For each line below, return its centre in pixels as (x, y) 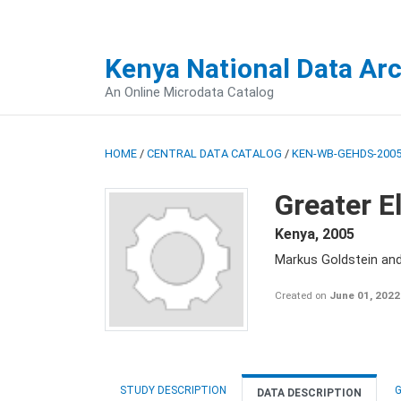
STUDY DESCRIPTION (173, 390)
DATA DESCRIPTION (309, 393)
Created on (302, 295)
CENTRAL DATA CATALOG (214, 154)
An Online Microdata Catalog (189, 92)
